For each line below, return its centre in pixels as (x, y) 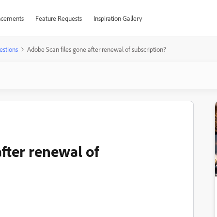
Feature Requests (58, 18)
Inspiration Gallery (117, 18)
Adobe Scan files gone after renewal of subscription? (97, 49)
